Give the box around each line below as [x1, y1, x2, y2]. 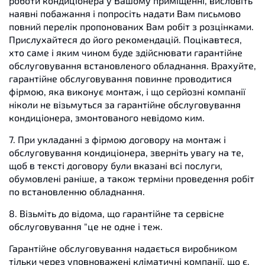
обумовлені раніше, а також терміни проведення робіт [9, 173, 254, 184]
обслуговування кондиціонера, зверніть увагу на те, [9, 147, 244, 158]
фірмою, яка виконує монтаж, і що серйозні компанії [9, 86, 245, 97]
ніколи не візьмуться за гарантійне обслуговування [9, 99, 241, 110]
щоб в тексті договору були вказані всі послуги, [9, 160, 222, 171]
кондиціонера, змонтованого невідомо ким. [9, 112, 205, 123]
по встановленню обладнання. [9, 186, 145, 197]
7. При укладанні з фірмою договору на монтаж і [9, 134, 226, 145]
